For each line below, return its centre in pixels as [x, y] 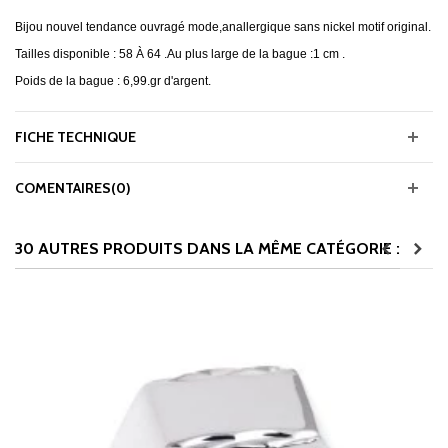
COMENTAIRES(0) [73, 188]
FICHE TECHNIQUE [75, 137]
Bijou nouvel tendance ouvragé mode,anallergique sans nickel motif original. [223, 27]
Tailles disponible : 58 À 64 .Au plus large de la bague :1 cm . [180, 54]
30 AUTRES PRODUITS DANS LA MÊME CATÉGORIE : [207, 249]
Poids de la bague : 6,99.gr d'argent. [113, 81]
